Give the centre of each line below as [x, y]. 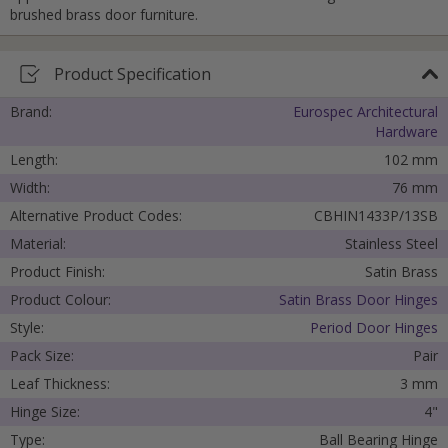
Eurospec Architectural [365, 112]
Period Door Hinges [374, 328]
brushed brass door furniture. [104, 15]
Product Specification [132, 74]
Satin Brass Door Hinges [358, 300]
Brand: [31, 112]
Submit [224, 32]
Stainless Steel [391, 244]
